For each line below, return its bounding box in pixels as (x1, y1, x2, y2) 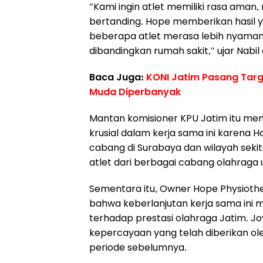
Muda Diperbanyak (89, 85, 181, 99)
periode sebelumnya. (89, 241, 187, 254)
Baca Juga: (89, 70, 146, 84)
